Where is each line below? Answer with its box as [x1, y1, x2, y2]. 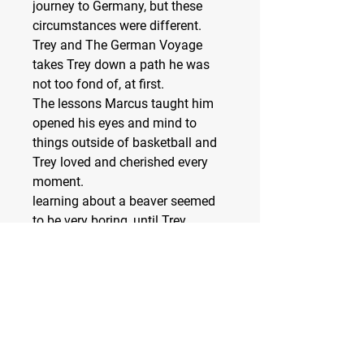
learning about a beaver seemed [32, 193, 215, 210]
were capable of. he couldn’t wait [32, 252, 219, 268]
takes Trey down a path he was [32, 57, 210, 73]
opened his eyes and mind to [32, 115, 197, 132]
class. [32, 291, 66, 307]
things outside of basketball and [32, 135, 217, 151]
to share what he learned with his [32, 271, 221, 288]
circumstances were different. [32, 18, 201, 34]
